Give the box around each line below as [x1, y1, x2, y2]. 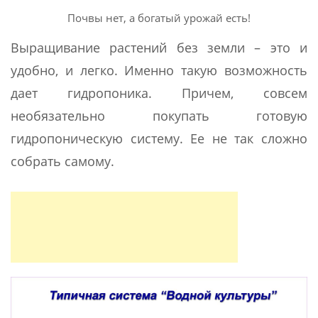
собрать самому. [11, 152, 114, 170]
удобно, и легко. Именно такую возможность [11, 61, 307, 79]
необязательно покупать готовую [11, 106, 307, 124]
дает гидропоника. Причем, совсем [11, 84, 307, 102]
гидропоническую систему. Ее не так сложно [11, 129, 307, 147]
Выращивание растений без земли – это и [11, 38, 307, 56]
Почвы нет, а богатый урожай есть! [67, 10, 251, 25]
